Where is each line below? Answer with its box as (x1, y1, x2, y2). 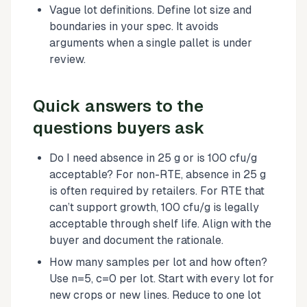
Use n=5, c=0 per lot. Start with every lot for (49, 271, 274, 285)
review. (49, 52, 86, 66)
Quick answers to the (33, 96, 204, 115)
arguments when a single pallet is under (49, 36, 252, 49)
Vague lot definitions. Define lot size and (49, 3, 251, 16)
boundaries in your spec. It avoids (49, 19, 219, 33)
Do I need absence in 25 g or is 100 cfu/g (49, 151, 257, 164)
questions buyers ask (33, 118, 205, 137)
